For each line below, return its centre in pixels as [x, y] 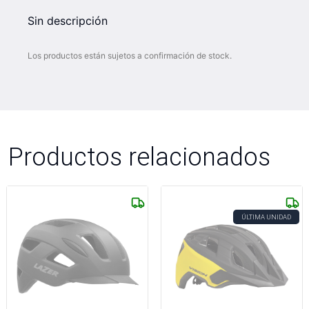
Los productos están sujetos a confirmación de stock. [130, 56]
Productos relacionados [139, 157]
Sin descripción [68, 21]
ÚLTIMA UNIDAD [266, 217]
